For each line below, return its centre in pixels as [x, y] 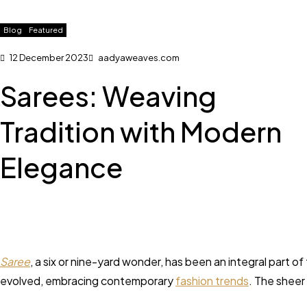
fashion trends [212, 281]
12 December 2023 [48, 58]
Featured [46, 30]
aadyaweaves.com [139, 58]
